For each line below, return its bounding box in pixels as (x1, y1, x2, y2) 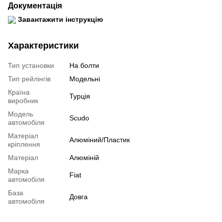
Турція (69, 92, 90, 101)
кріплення (8, 140, 40, 149)
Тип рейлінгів (8, 75, 51, 83)
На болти (69, 61, 99, 70)
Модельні (69, 75, 100, 83)
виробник (8, 97, 38, 105)
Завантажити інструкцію (18, 15, 103, 24)
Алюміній (69, 154, 99, 162)
